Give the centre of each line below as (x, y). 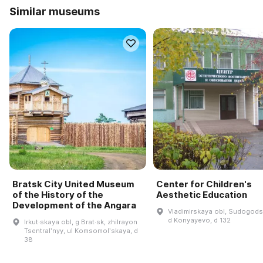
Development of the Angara (74, 205)
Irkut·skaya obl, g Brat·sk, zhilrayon (81, 222)
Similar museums (55, 11)
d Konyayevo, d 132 (199, 220)
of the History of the (58, 194)
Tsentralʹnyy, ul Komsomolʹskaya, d (81, 230)
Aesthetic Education (201, 194)
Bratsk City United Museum (73, 184)
